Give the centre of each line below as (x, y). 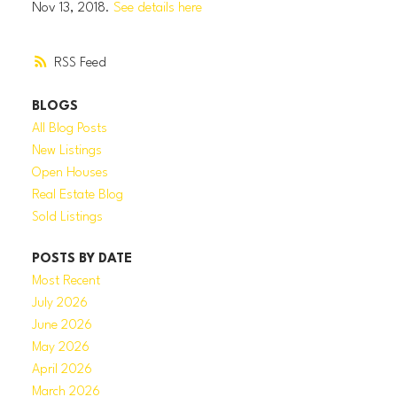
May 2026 (60, 348)
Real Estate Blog (77, 195)
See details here (157, 9)
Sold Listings (67, 217)
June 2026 (62, 326)
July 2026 (59, 304)
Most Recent (66, 282)
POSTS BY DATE (82, 260)
